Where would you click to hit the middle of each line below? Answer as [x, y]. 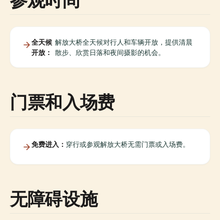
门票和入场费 [62, 102]
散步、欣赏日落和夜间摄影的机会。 [110, 52]
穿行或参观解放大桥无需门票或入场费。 [128, 144]
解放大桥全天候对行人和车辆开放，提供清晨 [124, 42]
